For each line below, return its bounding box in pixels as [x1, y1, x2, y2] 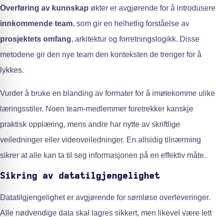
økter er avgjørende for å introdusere [89, 3, 216, 12]
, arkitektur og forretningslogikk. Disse [71, 34, 200, 43]
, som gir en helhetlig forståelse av [73, 19, 189, 28]
